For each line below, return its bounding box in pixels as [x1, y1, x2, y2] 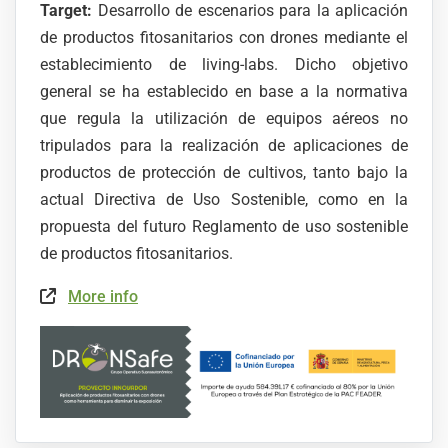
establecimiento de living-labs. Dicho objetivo [40, 55, 408, 75]
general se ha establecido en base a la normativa [40, 82, 408, 102]
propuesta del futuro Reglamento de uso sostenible [40, 217, 408, 237]
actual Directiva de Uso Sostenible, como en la [40, 190, 408, 210]
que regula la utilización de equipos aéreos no [40, 109, 408, 129]
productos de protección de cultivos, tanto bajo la [40, 163, 408, 183]
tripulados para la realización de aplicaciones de [40, 136, 408, 156]
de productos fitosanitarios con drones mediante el [40, 28, 408, 48]
